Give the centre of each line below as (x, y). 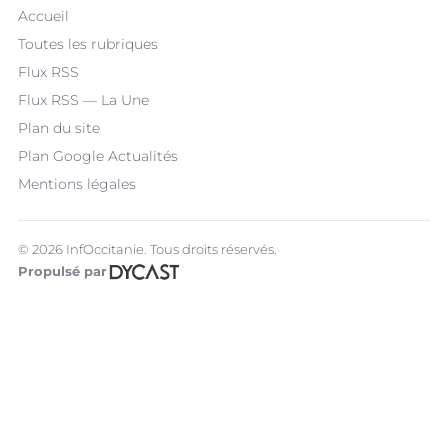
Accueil (43, 16)
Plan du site (59, 128)
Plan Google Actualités (98, 156)
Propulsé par (62, 272)
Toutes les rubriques (88, 44)
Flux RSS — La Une (83, 100)
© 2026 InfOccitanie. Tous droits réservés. (147, 249)
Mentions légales (77, 184)
